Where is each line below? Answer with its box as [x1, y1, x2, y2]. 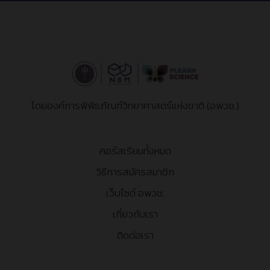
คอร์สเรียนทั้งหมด [99, 143, 171, 159]
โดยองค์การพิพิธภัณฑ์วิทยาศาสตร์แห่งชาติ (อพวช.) [31, 98, 239, 114]
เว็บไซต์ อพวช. [105, 185, 165, 201]
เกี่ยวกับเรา [112, 206, 158, 222]
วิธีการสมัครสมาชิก [96, 164, 174, 180]
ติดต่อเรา [116, 227, 154, 243]
